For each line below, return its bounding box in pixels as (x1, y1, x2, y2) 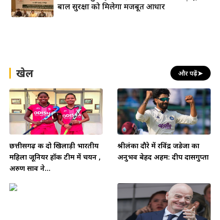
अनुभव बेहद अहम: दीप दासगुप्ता (117, 152, 209, 162)
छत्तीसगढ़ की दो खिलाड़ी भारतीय (9, 140, 99, 150)
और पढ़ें (178, 68, 197, 78)
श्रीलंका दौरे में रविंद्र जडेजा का (117, 140, 199, 150)
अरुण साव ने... (9, 163, 51, 173)
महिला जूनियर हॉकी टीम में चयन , (9, 152, 101, 162)
